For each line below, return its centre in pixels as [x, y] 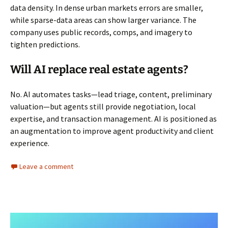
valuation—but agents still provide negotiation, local [103, 107]
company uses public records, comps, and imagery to [101, 32]
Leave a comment [46, 167]
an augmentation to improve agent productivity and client [112, 131]
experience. [30, 143]
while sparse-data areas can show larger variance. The [103, 20]
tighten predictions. [45, 45]
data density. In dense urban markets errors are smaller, [107, 8]
